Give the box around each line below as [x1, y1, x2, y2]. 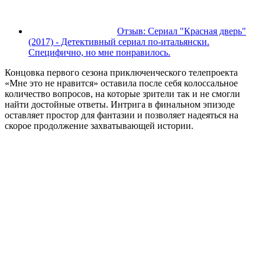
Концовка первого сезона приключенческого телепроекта [5, 67, 238, 78]
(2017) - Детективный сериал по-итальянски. [28, 37, 209, 47]
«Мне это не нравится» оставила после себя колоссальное [5, 78, 238, 89]
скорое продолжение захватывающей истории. [5, 121, 193, 131]
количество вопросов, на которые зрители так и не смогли [5, 89, 240, 99]
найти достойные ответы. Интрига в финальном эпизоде [5, 99, 235, 110]
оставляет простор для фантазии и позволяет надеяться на [5, 110, 238, 121]
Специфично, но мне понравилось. [28, 47, 170, 58]
